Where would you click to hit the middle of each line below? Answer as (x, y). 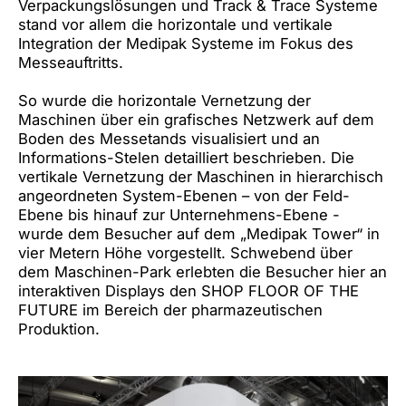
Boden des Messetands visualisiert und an (169, 138)
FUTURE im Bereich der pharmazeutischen (170, 309)
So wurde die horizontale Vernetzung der (164, 100)
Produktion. (59, 329)
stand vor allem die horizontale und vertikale (175, 24)
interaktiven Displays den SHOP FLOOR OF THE (188, 290)
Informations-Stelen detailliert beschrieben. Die (186, 157)
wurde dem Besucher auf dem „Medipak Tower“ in (199, 233)
